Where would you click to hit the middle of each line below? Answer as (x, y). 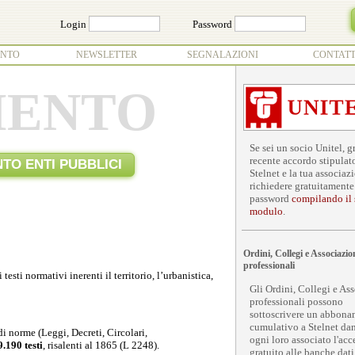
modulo (266, 211)
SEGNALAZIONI (223, 55)
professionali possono (296, 302)
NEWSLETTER (107, 55)
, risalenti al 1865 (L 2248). (101, 345)
